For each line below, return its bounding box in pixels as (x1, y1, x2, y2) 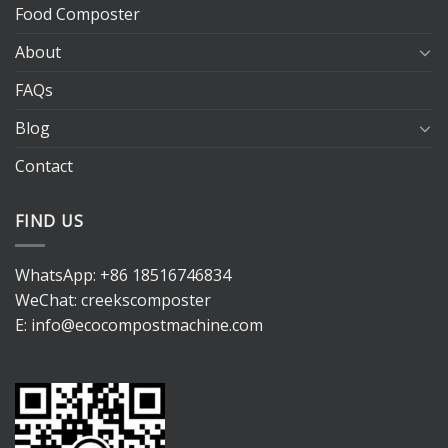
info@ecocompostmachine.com (31, 314, 263, 337)
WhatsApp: (15, 264, 100, 287)
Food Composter (15, 2, 140, 25)
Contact (15, 154, 73, 177)
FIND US (15, 209, 84, 232)
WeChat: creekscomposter (15, 289, 211, 312)
